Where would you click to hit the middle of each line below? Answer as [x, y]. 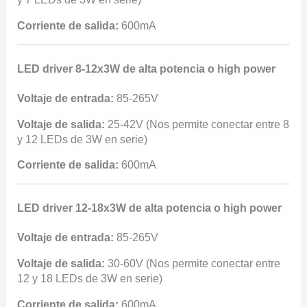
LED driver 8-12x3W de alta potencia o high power [146, 69]
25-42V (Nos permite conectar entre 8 [197, 124]
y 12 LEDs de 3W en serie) [82, 139]
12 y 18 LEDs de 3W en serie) [89, 279]
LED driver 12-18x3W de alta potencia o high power [149, 208]
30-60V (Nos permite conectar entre [192, 263]
